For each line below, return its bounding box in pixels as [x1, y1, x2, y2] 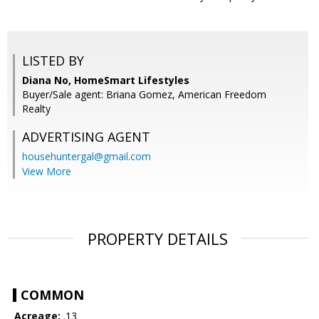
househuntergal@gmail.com [22, 150, 151, 164]
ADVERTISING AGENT [22, 128, 150, 146]
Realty [22, 102, 51, 116]
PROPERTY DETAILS [88, 228, 228, 250]
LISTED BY [22, 52, 84, 70]
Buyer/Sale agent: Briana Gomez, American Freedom [22, 88, 266, 102]
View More [22, 164, 71, 179]
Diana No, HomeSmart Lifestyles [22, 73, 189, 88]
